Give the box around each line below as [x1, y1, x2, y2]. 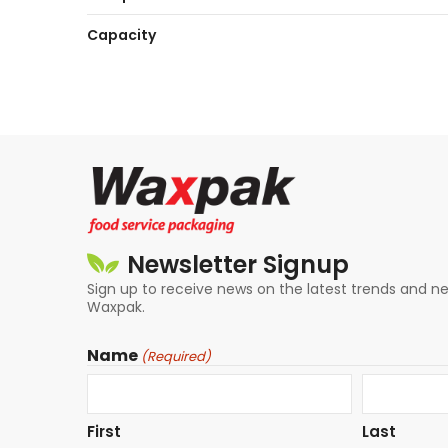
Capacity [87, 24, 156, 45]
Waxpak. [87, 297, 145, 318]
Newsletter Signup [127, 248, 349, 282]
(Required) [141, 347, 212, 367]
